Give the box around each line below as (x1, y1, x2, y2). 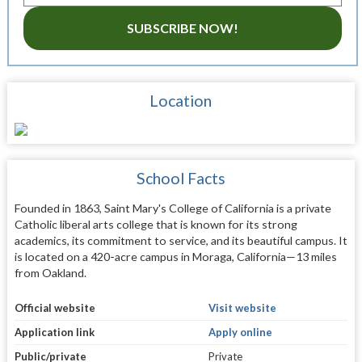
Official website (14, 301, 95, 314)
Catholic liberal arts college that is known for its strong (14, 217, 297, 232)
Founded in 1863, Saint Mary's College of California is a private (14, 201, 331, 216)
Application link (14, 325, 95, 339)
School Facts (136, 169, 225, 188)
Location (149, 91, 213, 111)
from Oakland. (14, 266, 86, 280)
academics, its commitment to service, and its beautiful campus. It (14, 234, 347, 248)
